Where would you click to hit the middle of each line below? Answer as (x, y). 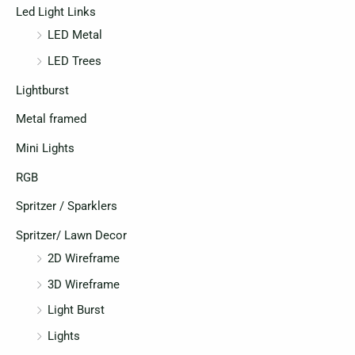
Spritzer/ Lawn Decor (71, 235)
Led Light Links (56, 12)
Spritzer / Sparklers (67, 206)
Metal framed (51, 119)
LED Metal (75, 35)
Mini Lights (45, 148)
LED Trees (74, 61)
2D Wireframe (84, 258)
